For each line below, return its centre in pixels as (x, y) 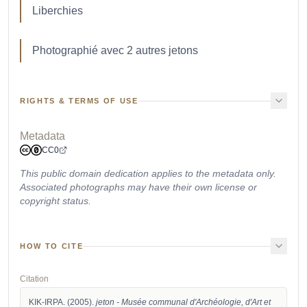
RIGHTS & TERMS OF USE (79, 101)
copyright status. (56, 201)
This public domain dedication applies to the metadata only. (148, 173)
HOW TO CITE (52, 246)
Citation (34, 279)
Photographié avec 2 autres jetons (115, 50)
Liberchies (58, 11)
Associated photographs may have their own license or (138, 187)
